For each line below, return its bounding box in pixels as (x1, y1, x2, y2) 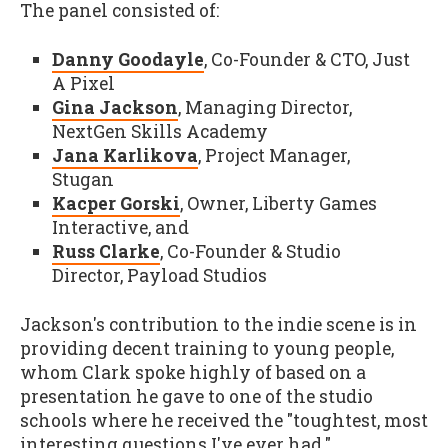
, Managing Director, (177, 95, 352, 119)
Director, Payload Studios (51, 263, 267, 287)
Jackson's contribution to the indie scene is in (20, 312, 417, 336)
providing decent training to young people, (20, 336, 394, 360)
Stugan (51, 167, 114, 191)
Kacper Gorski (51, 191, 180, 215)
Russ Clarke (51, 239, 160, 263)
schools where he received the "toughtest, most (20, 408, 428, 432)
